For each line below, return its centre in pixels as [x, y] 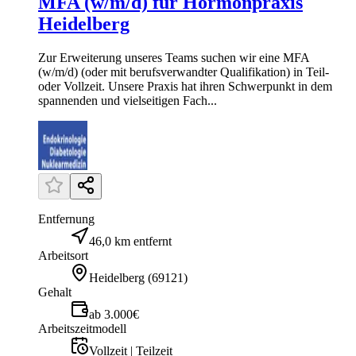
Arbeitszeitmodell [82, 328]
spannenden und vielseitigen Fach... [128, 100]
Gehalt [55, 292]
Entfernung [66, 219]
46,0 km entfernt [130, 241]
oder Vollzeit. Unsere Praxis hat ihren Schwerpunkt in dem [185, 86]
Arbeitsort [63, 255]
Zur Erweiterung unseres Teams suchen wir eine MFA [174, 57]
